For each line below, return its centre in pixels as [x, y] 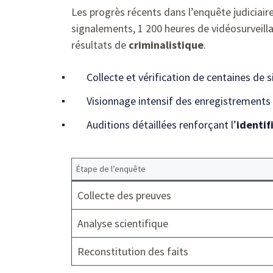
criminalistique [166, 44]
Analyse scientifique [123, 223]
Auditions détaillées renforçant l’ [161, 124]
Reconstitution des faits [133, 251]
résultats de [100, 44]
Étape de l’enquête [111, 168]
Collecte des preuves [124, 195]
